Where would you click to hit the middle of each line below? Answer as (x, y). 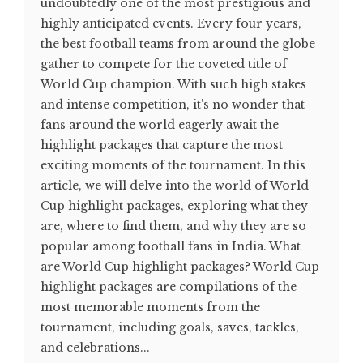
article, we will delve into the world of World (175, 186)
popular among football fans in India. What (171, 246)
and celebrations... (95, 348)
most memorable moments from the (150, 307)
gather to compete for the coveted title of (164, 64)
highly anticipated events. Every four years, (171, 23)
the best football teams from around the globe (178, 44)
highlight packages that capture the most (162, 145)
